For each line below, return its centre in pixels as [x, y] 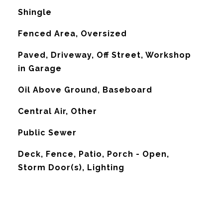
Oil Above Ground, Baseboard [85, 90]
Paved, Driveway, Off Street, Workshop [104, 55]
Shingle [35, 12]
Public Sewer [47, 133]
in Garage [40, 68]
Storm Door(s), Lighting [71, 167]
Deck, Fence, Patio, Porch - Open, [93, 154]
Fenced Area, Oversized [72, 34]
